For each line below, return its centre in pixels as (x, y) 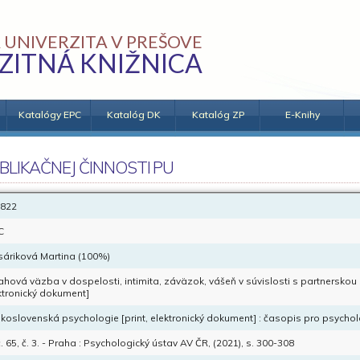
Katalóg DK (134, 115)
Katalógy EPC (49, 115)
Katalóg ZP (218, 115)
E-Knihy (303, 115)
